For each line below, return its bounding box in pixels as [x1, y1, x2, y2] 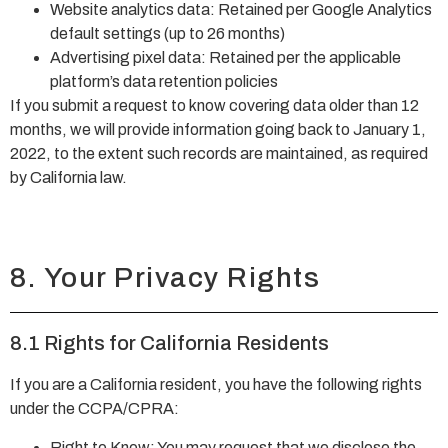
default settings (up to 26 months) [50, 24, 285, 42]
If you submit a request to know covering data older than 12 [10, 96, 419, 114]
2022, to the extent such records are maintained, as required [10, 144, 428, 162]
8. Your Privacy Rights [10, 262, 320, 294]
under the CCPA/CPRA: [10, 400, 179, 418]
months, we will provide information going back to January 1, [10, 120, 426, 138]
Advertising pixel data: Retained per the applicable [50, 48, 401, 66]
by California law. [10, 168, 127, 186]
